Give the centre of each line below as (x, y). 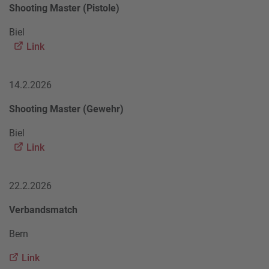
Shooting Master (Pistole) (64, 8)
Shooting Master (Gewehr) (66, 109)
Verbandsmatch (43, 210)
